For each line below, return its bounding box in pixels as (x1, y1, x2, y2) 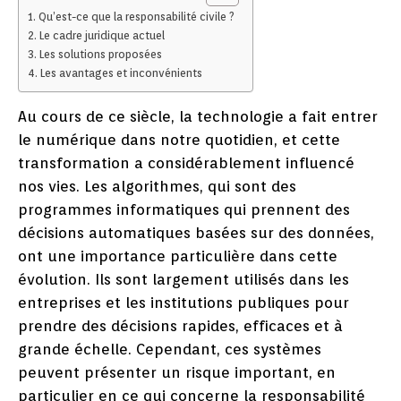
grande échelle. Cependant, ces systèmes (18, 340, 321, 359)
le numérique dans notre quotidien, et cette (18, 131, 340, 149)
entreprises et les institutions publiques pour (18, 294, 349, 312)
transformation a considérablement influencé (18, 154, 354, 173)
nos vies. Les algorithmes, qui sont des (18, 177, 296, 196)
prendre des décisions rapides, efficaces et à (18, 317, 343, 336)
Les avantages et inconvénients (39, 66, 202, 81)
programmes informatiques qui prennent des (18, 200, 350, 219)
